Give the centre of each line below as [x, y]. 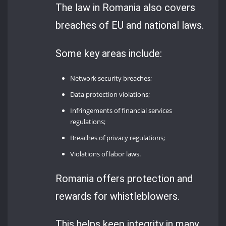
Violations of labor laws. [106, 154]
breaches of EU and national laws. [130, 25]
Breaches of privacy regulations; [118, 138]
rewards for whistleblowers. [118, 196]
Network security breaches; [111, 78]
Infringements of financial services [121, 111]
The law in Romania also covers [126, 8]
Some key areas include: [109, 53]
